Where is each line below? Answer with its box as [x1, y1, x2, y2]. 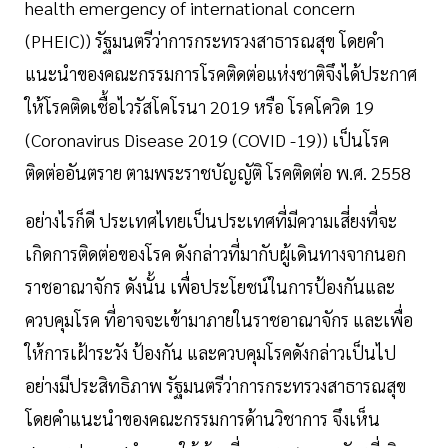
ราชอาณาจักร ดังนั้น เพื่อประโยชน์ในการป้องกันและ [25, 275, 395, 299]
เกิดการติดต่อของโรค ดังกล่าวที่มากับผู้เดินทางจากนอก [25, 242, 406, 266]
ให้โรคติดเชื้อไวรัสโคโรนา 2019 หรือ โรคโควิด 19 [25, 95, 374, 119]
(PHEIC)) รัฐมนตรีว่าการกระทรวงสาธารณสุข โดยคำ [25, 29, 384, 53]
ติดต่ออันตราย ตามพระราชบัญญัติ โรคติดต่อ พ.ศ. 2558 [25, 161, 411, 185]
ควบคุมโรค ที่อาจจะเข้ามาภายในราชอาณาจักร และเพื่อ [25, 308, 413, 332]
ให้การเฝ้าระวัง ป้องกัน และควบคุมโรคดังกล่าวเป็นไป [25, 341, 396, 365]
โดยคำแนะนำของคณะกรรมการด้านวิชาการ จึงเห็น [25, 407, 380, 431]
